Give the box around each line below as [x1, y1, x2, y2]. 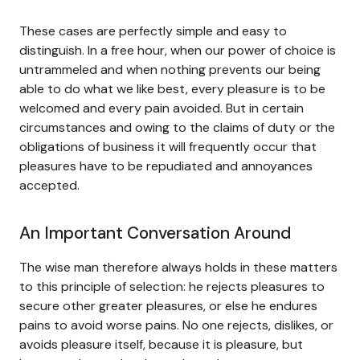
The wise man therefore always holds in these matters [19, 258, 337, 276]
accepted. [19, 176, 80, 194]
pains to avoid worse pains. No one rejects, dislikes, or [19, 316, 333, 333]
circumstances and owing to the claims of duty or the [19, 118, 335, 136]
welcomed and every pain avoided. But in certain [19, 99, 304, 117]
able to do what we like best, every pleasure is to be [19, 80, 325, 97]
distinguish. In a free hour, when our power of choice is [19, 41, 336, 59]
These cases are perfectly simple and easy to [19, 22, 287, 39]
